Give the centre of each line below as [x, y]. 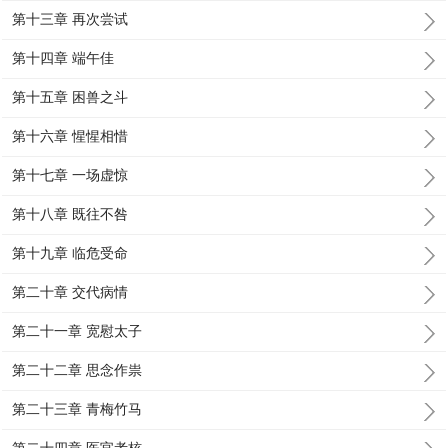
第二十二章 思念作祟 [77, 370]
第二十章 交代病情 [70, 292]
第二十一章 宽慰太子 [77, 331]
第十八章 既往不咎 [70, 214]
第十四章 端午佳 [63, 58]
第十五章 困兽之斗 [70, 97]
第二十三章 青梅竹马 [77, 409]
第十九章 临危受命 [70, 253]
